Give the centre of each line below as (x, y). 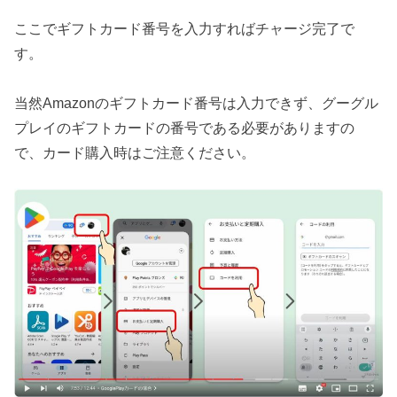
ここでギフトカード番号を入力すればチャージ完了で (185, 28)
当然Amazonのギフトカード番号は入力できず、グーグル (197, 102)
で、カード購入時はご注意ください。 (135, 152)
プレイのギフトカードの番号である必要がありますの (185, 127)
